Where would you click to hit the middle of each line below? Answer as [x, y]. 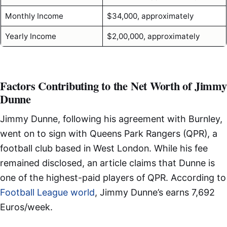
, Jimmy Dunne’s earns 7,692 [155, 193]
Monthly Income [34, 16]
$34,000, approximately [150, 16]
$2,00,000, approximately [153, 36]
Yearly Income [30, 36]
